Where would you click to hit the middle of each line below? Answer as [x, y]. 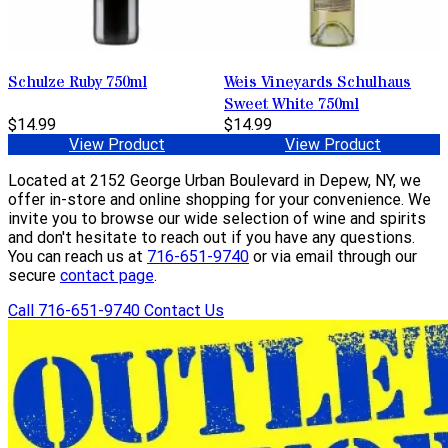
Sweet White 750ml [291, 104]
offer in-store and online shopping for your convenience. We [219, 200]
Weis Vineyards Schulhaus [317, 82]
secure [34, 276]
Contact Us [184, 311]
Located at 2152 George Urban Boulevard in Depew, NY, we [214, 181]
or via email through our [333, 257]
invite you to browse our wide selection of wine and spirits [217, 219]
